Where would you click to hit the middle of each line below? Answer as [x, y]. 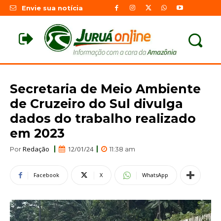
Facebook [46, 175]
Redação [36, 149]
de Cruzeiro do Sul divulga [96, 103]
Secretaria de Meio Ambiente [105, 89]
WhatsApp [155, 175]
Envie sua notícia [52, 8]
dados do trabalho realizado [103, 118]
